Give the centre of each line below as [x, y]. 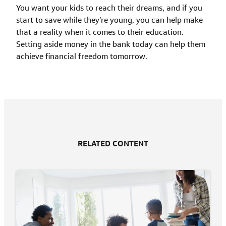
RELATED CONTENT [113, 144]
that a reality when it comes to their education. [100, 32]
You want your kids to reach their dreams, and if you [109, 8]
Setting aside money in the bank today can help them [111, 44]
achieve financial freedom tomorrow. [82, 56]
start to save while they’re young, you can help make [109, 20]
